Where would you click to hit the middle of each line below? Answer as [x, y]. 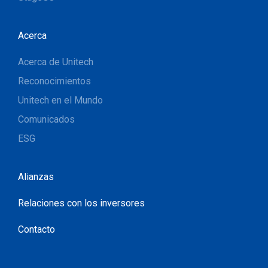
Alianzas [36, 177]
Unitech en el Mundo [60, 100]
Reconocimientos [54, 81]
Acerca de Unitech [56, 62]
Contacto [36, 229]
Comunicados [46, 119]
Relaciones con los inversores [81, 203]
